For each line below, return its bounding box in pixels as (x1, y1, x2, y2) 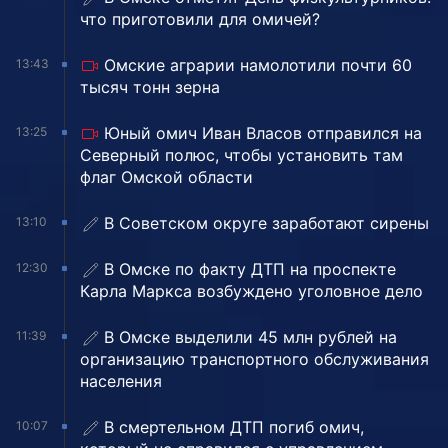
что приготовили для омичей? (80, 9, 320, 30)
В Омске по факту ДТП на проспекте (104, 259, 396, 280)
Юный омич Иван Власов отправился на (104, 123, 422, 144)
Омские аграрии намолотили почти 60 (104, 55, 412, 76)
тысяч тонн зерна (80, 77, 220, 98)
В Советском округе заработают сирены (104, 213, 429, 234)
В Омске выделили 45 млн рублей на (104, 327, 397, 348)
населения (80, 371, 162, 392)
